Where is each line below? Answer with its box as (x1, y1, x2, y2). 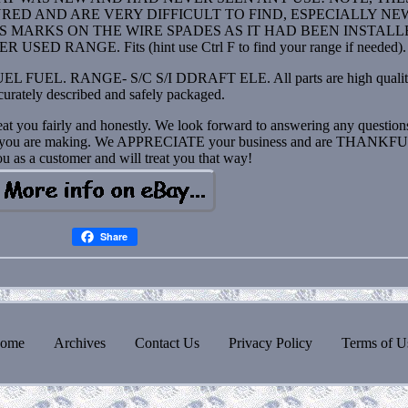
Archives (54, 335, 106, 351)
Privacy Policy (229, 335, 312, 351)
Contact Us (135, 335, 199, 351)
